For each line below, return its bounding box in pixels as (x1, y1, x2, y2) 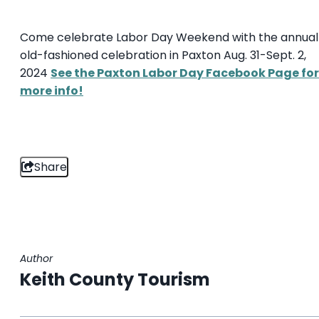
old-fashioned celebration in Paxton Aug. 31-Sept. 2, (20, 46, 306, 63)
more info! (20, 82, 83, 99)
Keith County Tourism (20, 267, 210, 291)
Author (20, 251, 53, 266)
